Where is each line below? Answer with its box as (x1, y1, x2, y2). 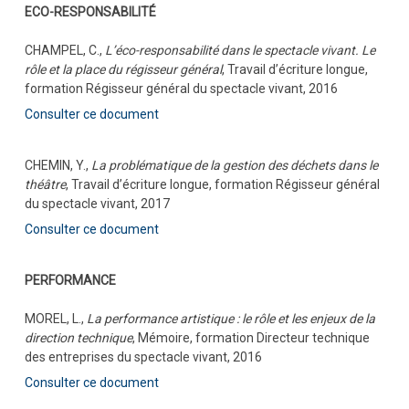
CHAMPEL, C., (24, 43, 105, 58)
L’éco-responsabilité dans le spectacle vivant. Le (104, 43, 375, 58)
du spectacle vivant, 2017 (24, 196, 170, 212)
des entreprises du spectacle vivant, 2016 (24, 350, 262, 365)
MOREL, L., (24, 311, 87, 327)
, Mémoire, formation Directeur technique (131, 330, 370, 346)
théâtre (24, 177, 66, 193)
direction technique (24, 330, 132, 346)
